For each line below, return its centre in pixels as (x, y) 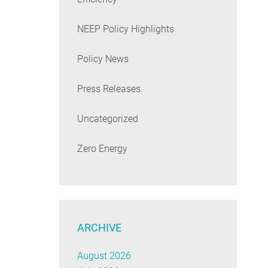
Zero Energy (102, 149)
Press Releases (109, 89)
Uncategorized (107, 119)
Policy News (103, 59)
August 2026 (104, 256)
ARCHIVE (99, 228)
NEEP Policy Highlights (125, 29)
